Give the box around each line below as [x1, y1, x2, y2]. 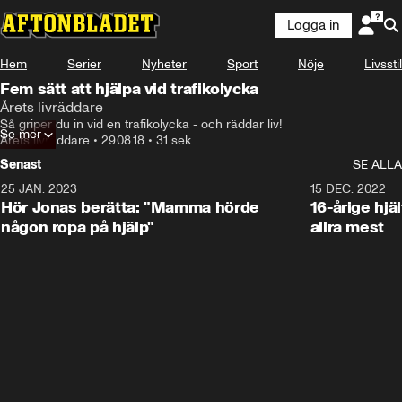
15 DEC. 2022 [310, 181, 386, 197]
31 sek [156, 133, 191, 148]
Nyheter [142, 57, 187, 72]
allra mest [310, 217, 384, 237]
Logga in [287, 17, 339, 33]
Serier [67, 57, 101, 72]
